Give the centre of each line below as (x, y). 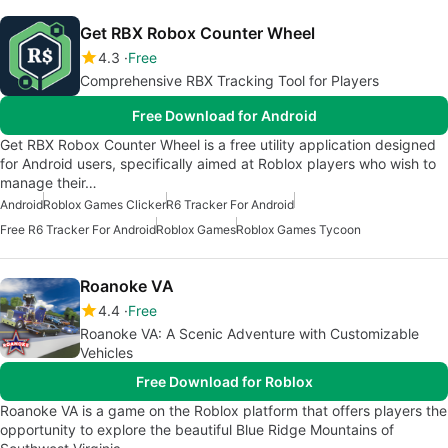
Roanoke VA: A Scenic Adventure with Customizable (249, 333)
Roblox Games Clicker (104, 204)
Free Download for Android (224, 115)
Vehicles (106, 352)
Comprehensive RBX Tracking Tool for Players (229, 80)
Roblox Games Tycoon (298, 229)
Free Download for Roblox (224, 381)
